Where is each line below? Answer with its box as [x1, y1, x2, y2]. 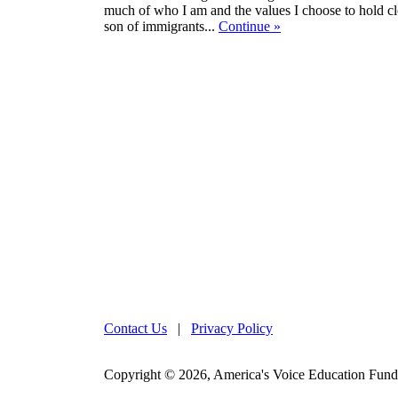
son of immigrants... [104, 18, 219, 34]
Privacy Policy [191, 320, 273, 336]
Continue [219, 18, 274, 34]
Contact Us [104, 320, 167, 336]
